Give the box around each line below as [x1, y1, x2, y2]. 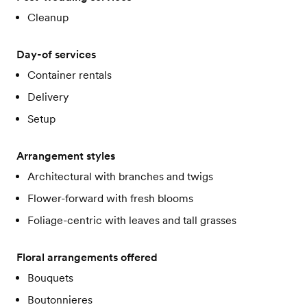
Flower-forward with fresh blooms [27, 192, 193, 205]
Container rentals [27, 69, 112, 82]
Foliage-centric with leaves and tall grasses [27, 214, 236, 227]
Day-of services [16, 48, 96, 61]
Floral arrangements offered [16, 251, 158, 264]
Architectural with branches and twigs [27, 170, 213, 183]
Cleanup [27, 11, 69, 24]
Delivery [27, 90, 69, 103]
